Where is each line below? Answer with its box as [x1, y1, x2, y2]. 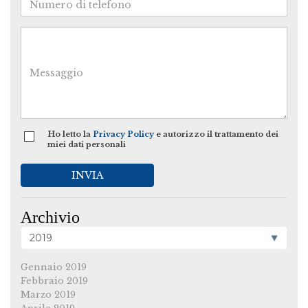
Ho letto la [47, 129, 93, 140]
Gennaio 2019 [21, 261, 87, 274]
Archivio [21, 208, 80, 227]
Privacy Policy [92, 129, 154, 140]
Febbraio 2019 [21, 275, 88, 287]
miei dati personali [47, 140, 126, 150]
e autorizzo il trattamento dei [153, 129, 278, 140]
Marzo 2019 [21, 289, 76, 301]
